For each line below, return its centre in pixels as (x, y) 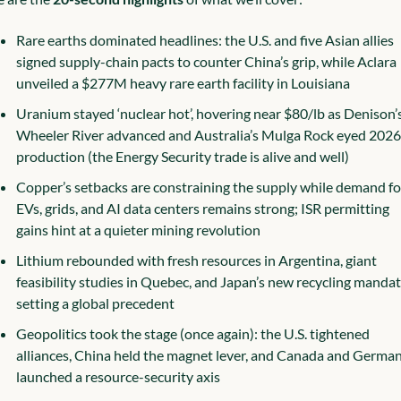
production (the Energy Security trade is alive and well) (182, 156)
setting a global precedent (95, 303)
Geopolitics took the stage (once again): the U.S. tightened (192, 333)
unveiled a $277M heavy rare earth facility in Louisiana (183, 83)
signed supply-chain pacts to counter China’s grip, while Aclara (206, 61)
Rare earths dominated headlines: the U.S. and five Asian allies (205, 40)
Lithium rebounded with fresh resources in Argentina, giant (196, 260)
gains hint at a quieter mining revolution (138, 230)
